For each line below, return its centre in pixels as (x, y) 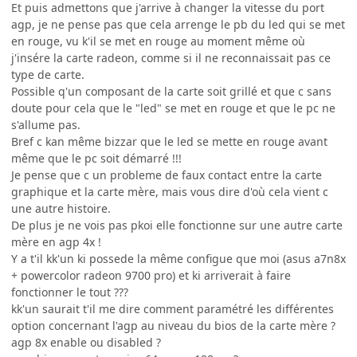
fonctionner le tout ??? (70, 292)
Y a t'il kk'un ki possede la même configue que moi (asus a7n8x (178, 259)
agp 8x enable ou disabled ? (86, 343)
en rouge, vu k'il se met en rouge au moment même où (158, 41)
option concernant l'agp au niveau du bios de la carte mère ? (173, 326)
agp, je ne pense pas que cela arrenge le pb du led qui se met (178, 25)
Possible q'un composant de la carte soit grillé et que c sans (171, 92)
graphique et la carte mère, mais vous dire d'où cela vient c (170, 192)
